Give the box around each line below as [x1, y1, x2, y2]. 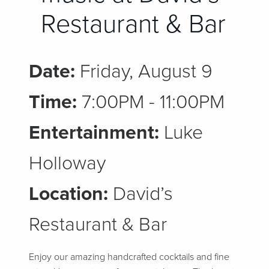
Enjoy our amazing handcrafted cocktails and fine [29, 251, 229, 263]
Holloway [29, 152, 106, 175]
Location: [29, 183, 108, 205]
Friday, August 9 [75, 60, 213, 83]
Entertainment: [29, 121, 159, 144]
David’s [108, 183, 173, 205]
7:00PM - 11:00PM [77, 91, 225, 113]
